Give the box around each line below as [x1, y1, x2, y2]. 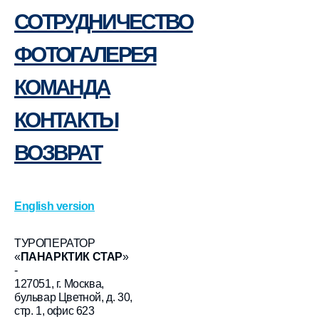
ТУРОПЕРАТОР [14, 236, 95, 249]
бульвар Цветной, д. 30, [14, 291, 132, 303]
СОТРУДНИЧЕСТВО [14, 9, 193, 33]
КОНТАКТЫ [14, 108, 118, 132]
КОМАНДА [14, 75, 110, 99]
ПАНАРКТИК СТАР [20, 250, 123, 263]
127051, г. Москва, [14, 277, 104, 290]
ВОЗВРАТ [14, 140, 102, 164]
